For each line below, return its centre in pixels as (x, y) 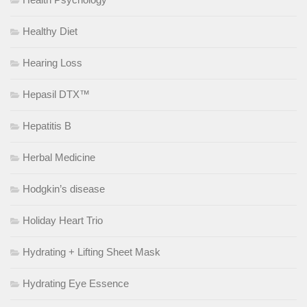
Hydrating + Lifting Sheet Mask (91, 252)
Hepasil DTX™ (56, 95)
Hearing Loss (52, 63)
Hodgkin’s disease (64, 189)
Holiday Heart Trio (63, 221)
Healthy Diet (50, 32)
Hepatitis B (47, 126)
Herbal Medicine (59, 158)
